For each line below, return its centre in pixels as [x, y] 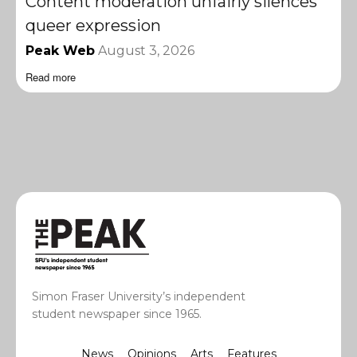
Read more [51, 77]
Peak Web [60, 51]
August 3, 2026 [146, 51]
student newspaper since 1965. [117, 314]
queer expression [93, 26]
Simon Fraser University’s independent [139, 296]
